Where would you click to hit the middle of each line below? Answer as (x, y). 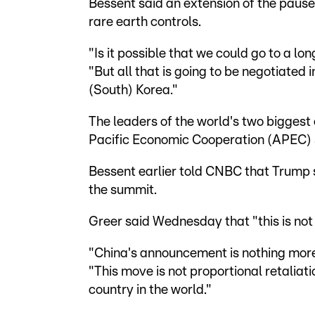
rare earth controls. (145, 22)
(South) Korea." (133, 90)
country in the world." (150, 290)
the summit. (123, 190)
